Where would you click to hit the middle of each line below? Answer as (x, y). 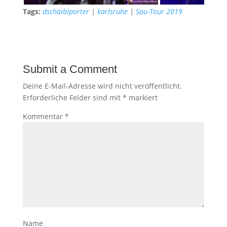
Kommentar (44, 116)
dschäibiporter (66, 11)
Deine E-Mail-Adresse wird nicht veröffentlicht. (102, 86)
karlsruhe (112, 11)
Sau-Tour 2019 (159, 11)
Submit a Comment (70, 69)
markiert (142, 98)
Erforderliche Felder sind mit (72, 98)
